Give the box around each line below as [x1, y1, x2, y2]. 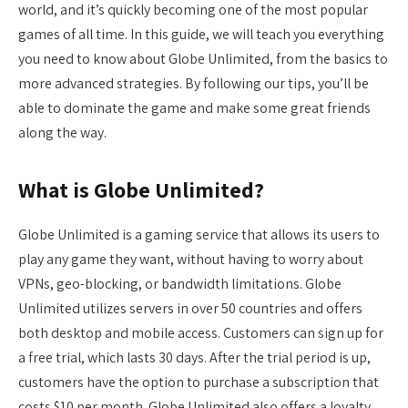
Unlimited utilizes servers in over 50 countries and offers [18, 299, 362, 319]
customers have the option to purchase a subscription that [18, 372, 379, 393]
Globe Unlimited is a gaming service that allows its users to [18, 225, 380, 245]
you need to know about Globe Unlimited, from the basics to [18, 49, 388, 68]
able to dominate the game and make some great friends [18, 98, 371, 117]
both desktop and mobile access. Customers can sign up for [18, 323, 383, 343]
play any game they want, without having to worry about [18, 250, 363, 270]
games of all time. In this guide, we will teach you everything [18, 25, 384, 44]
